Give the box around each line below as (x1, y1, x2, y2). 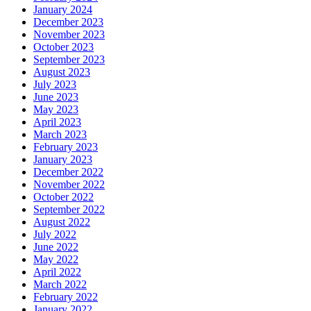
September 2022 (33, 203, 105, 215)
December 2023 (33, 16, 103, 28)
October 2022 (33, 191, 94, 203)
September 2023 (33, 53, 105, 65)
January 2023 (33, 153, 92, 165)
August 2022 (33, 216, 90, 228)
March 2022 (33, 278, 87, 290)
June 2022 (33, 241, 78, 253)
